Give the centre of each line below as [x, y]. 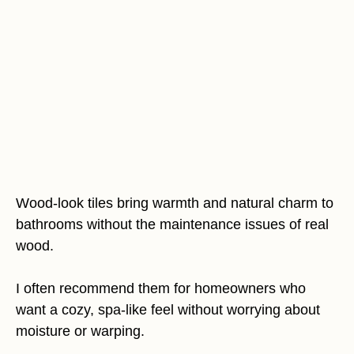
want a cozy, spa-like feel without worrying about [168, 310]
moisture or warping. [80, 331]
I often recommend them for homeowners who [161, 288]
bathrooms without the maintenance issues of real [172, 224]
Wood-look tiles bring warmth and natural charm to [175, 203]
